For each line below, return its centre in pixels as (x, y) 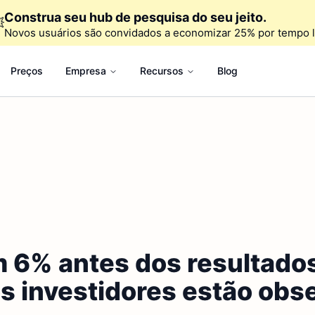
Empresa (85, 71)
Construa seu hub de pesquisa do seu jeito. (135, 17)
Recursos (161, 71)
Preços (26, 71)
